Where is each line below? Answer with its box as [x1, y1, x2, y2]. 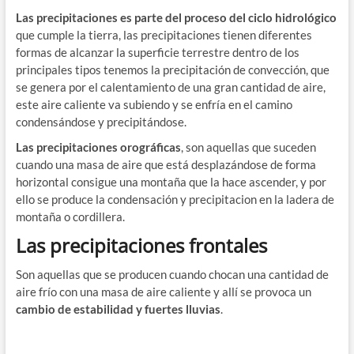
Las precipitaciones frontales [15, 232, 267, 259]
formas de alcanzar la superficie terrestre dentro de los [15, 45, 299, 60]
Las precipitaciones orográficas [15, 140, 181, 155]
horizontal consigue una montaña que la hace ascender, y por [15, 175, 326, 190]
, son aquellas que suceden [180, 140, 316, 155]
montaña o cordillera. [15, 209, 125, 224]
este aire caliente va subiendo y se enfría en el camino [15, 97, 292, 112]
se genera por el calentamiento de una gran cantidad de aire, [15, 80, 326, 95]
